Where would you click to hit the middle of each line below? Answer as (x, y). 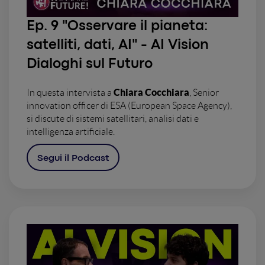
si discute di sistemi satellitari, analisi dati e (113, 118)
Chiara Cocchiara (151, 92)
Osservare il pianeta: (138, 26)
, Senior (204, 92)
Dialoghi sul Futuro (90, 64)
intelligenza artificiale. (71, 131)
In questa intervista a (70, 92)
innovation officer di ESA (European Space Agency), (129, 105)
